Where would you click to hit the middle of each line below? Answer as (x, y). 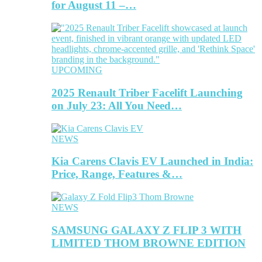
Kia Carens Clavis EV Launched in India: (152, 161)
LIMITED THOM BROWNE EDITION (149, 243)
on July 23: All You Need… (117, 105)
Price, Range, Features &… (117, 174)
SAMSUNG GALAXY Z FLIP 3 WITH (146, 230)
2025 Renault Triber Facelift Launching (147, 92)
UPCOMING (77, 70)
